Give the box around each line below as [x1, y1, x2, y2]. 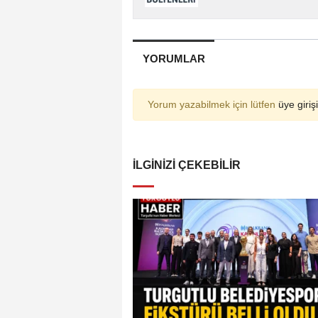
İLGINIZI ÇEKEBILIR [133, 158, 241, 171]
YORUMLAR [142, 52, 205, 65]
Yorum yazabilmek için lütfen [148, 99, 278, 110]
